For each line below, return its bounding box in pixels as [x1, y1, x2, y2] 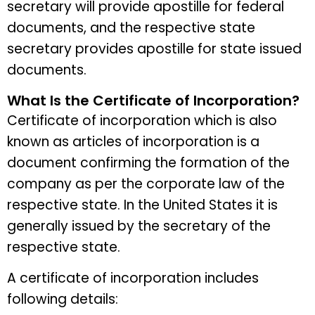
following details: [7, 290, 122, 309]
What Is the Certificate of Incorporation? [7, 90, 300, 110]
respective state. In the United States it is [7, 195, 278, 214]
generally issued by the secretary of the [7, 216, 271, 236]
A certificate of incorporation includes [7, 269, 259, 288]
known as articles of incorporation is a [7, 131, 259, 151]
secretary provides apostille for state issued [7, 39, 302, 58]
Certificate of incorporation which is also [7, 110, 277, 130]
